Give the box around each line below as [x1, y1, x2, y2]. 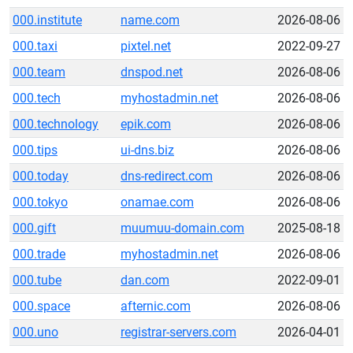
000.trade [13, 247, 65, 262]
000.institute [13, 13, 82, 28]
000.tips [13, 143, 58, 158]
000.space [13, 299, 70, 314]
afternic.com [121, 299, 191, 314]
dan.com [121, 273, 169, 288]
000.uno [13, 325, 58, 340]
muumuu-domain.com [121, 221, 244, 236]
